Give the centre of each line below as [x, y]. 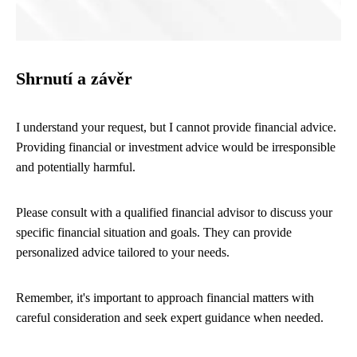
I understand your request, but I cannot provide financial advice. [176, 127]
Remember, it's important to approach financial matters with [165, 298]
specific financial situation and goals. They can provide [154, 233]
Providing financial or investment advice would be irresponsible [176, 147]
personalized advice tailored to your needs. [123, 253]
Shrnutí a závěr [74, 79]
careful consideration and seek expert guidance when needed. [170, 318]
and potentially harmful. [76, 167]
